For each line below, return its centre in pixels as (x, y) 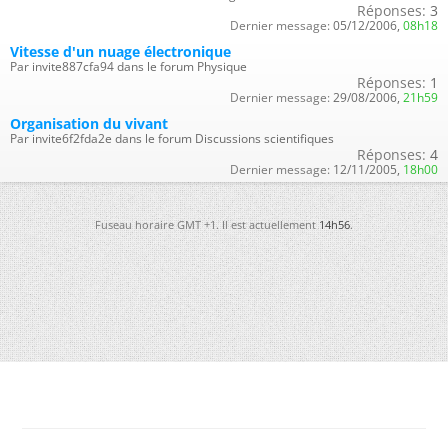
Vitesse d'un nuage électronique (120, 51)
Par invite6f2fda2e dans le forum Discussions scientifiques (172, 138)
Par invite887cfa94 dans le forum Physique (128, 66)
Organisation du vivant (89, 123)
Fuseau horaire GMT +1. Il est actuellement (207, 224)
